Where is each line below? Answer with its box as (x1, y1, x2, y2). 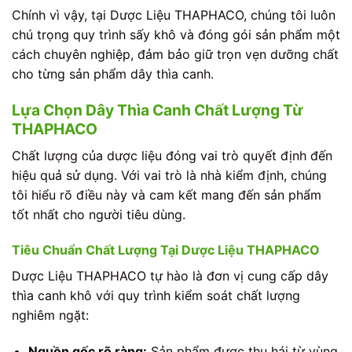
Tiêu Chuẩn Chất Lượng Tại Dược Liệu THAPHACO (12, 242, 320, 258)
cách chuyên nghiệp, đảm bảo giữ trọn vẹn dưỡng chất (12, 46, 339, 63)
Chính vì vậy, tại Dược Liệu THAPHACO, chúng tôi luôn (12, 7, 335, 24)
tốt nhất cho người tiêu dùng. (12, 206, 185, 222)
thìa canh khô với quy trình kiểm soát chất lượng (12, 288, 300, 304)
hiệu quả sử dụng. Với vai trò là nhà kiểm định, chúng (12, 167, 327, 183)
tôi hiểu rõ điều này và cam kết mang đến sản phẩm (12, 186, 321, 203)
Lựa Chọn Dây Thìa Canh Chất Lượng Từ (12, 100, 303, 119)
